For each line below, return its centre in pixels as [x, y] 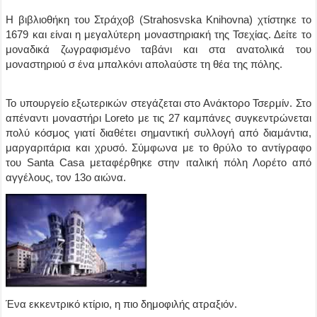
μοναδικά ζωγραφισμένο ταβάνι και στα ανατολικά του [158, 49]
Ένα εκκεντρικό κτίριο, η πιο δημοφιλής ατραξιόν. [122, 304]
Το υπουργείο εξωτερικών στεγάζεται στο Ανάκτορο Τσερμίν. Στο [158, 103]
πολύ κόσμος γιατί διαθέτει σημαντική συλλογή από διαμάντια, [158, 133]
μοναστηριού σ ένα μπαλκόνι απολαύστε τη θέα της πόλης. [144, 64]
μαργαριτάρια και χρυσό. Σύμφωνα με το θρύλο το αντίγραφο [158, 148]
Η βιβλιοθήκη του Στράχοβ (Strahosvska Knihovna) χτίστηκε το [158, 19]
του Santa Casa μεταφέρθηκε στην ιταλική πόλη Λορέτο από [158, 162]
